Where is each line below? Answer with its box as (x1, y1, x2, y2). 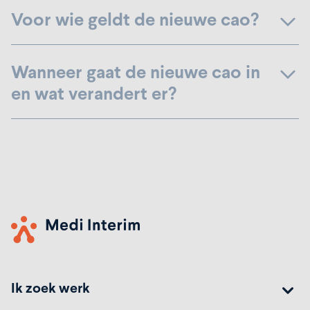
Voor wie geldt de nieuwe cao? (11, 7, 259, 32)
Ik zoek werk (11, 278, 90, 298)
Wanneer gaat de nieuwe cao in (11, 60, 260, 84)
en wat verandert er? (11, 81, 176, 106)
